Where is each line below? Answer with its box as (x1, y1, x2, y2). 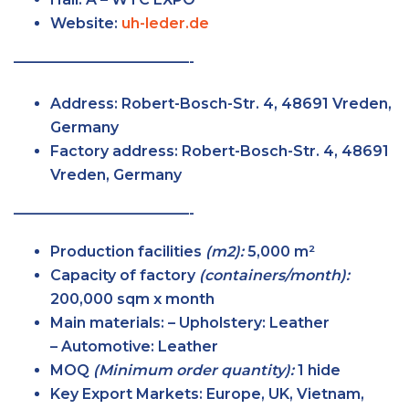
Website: (50, 15, 121, 32)
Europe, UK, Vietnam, (203, 385, 364, 403)
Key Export (50, 385, 132, 403)
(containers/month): (199, 267, 350, 284)
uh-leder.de (121, 15, 209, 32)
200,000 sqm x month (50, 290, 215, 308)
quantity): (221, 362, 294, 379)
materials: (89, 314, 164, 331)
